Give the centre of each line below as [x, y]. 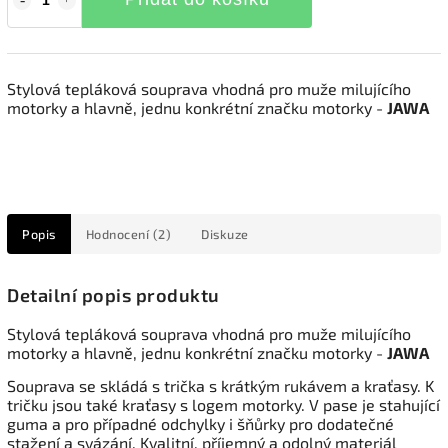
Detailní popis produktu [113, 295]
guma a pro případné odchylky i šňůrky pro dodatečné [200, 424]
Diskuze [225, 234]
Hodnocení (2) [128, 234]
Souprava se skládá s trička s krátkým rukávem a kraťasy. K [220, 386]
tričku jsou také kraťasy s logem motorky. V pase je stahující [223, 405]
